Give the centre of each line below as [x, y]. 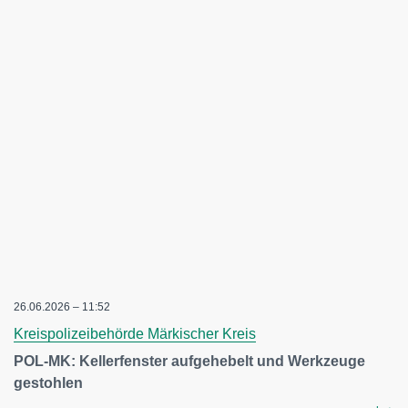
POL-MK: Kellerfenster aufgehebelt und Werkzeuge [189, 361]
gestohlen [48, 383]
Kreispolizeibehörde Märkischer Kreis [135, 334]
